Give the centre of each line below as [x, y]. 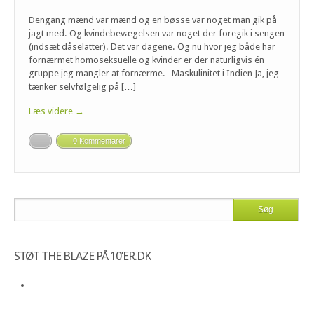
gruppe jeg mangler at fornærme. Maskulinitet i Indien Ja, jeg [154, 74]
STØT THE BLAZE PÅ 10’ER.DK [82, 256]
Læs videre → [56, 111]
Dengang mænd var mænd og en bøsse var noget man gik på [153, 20]
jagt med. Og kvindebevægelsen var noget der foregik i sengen [157, 34]
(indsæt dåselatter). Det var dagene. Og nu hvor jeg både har [152, 47]
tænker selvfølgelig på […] [82, 87]
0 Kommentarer [99, 141]
